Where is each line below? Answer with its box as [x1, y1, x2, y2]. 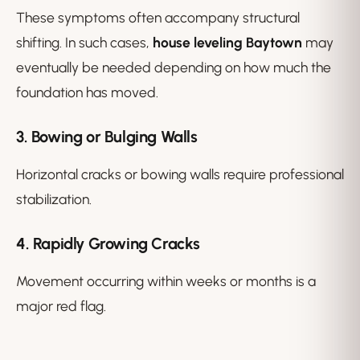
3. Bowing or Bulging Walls [16, 127, 198, 147]
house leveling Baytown [153, 34, 302, 51]
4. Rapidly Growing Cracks [16, 234, 200, 254]
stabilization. [16, 190, 92, 208]
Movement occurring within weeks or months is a [16, 272, 316, 290]
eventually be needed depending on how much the [16, 59, 331, 76]
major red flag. [16, 297, 106, 315]
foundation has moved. [16, 84, 158, 101]
